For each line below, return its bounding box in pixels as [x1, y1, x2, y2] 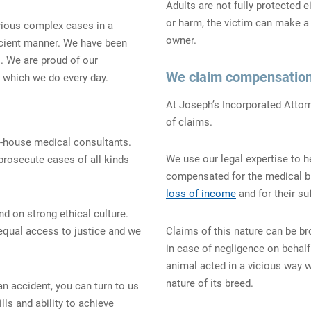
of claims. [166, 115, 212, 128]
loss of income [166, 187, 236, 201]
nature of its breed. [166, 276, 253, 289]
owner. [166, 33, 196, 47]
